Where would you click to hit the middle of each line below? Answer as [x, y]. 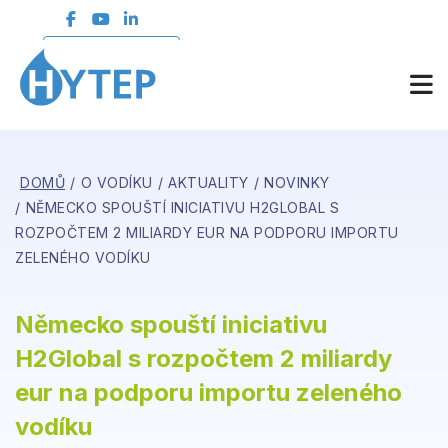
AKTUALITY [208, 182]
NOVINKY [297, 182]
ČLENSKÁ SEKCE [112, 49]
